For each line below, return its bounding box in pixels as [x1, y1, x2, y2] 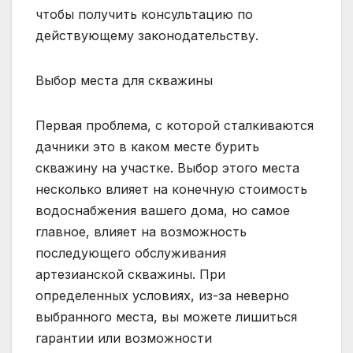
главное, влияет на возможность [35, 223, 247, 240]
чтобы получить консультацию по [35, 6, 253, 22]
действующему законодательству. [35, 27, 258, 43]
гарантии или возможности [35, 329, 212, 346]
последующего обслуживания [35, 244, 226, 261]
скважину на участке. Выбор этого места [35, 159, 299, 176]
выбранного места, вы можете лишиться [35, 308, 297, 325]
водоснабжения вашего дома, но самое [35, 202, 290, 218]
